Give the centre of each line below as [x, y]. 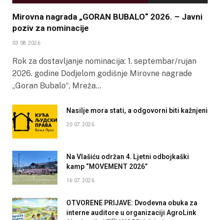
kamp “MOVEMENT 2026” [107, 166]
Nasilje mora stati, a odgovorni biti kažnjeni [137, 110]
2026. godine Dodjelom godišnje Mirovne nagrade [102, 73]
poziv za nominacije [51, 28]
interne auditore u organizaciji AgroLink [131, 212]
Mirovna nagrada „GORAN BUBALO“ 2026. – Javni [107, 16]
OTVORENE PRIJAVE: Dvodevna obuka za [132, 203]
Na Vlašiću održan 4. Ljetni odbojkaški [128, 156]
